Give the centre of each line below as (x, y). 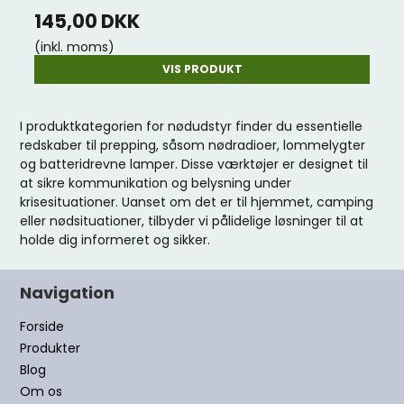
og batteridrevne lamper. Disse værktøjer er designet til (194, 164)
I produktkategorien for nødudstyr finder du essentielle (192, 126)
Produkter (50, 348)
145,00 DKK (87, 21)
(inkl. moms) (75, 47)
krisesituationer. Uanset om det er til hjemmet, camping (197, 202)
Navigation (68, 293)
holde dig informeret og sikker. (115, 240)
